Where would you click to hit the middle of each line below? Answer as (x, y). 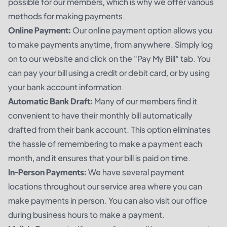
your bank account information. (66, 87)
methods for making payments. (67, 16)
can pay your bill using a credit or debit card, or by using (109, 73)
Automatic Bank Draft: (50, 101)
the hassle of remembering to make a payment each (105, 144)
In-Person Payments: (47, 172)
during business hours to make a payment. (86, 215)
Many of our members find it (145, 101)
